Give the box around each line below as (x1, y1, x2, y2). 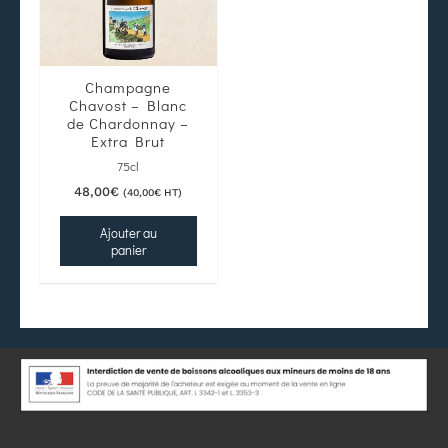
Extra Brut (91, 131, 166, 152)
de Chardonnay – (67, 113, 190, 134)
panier (110, 241, 146, 259)
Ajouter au (99, 224, 157, 242)
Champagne (85, 77, 172, 98)
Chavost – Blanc (69, 95, 188, 116)
